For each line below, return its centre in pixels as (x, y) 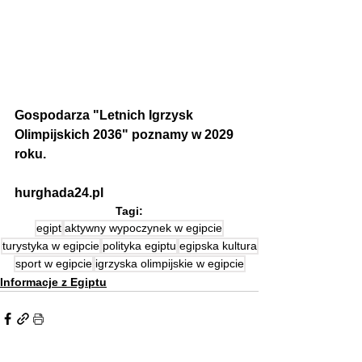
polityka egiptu (139, 246)
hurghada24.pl (59, 193)
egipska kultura (218, 246)
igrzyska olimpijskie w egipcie (169, 264)
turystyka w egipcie (51, 246)
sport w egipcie (53, 264)
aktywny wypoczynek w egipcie (143, 228)
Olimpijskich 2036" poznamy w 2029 (126, 135)
